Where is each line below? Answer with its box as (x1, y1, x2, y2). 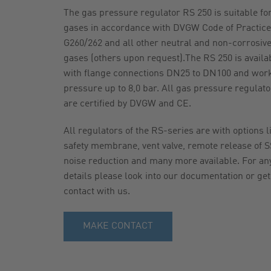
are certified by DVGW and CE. (63, 99, 191, 109)
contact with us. (63, 187, 130, 197)
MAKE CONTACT (82, 221, 153, 231)
